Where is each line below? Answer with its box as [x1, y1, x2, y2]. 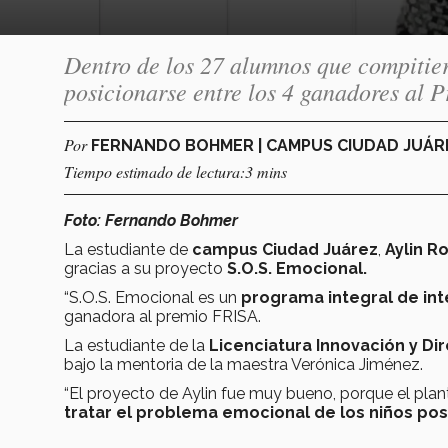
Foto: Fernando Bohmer [64, 210, 238, 230]
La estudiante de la [64, 335, 205, 355]
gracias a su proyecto [64, 258, 227, 278]
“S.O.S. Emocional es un [64, 287, 241, 307]
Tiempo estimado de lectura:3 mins [64, 160, 287, 182]
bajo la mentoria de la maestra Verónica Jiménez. [64, 354, 423, 374]
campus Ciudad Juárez [192, 239, 378, 259]
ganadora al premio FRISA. [64, 306, 261, 326]
